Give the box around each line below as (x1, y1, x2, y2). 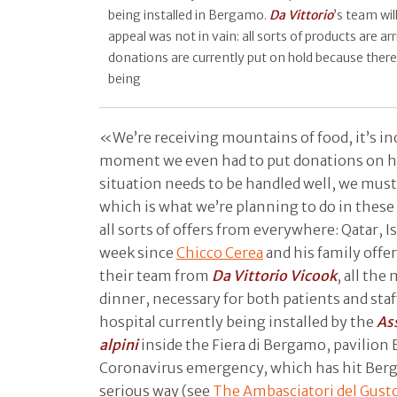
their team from (99, 266, 212, 284)
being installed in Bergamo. (108, 6, 269, 23)
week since (99, 243, 176, 261)
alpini (99, 335, 138, 354)
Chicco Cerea (176, 243, 263, 261)
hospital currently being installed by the (99, 312, 377, 331)
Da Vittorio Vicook (212, 266, 337, 284)
